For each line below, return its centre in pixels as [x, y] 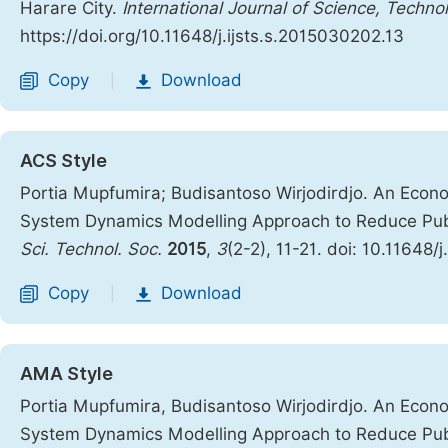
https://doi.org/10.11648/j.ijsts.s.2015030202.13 [212, 36]
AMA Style [66, 373]
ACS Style [63, 160]
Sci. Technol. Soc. [91, 249]
